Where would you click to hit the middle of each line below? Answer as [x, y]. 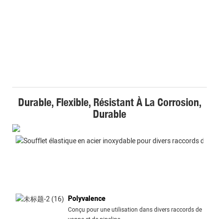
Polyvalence [87, 198]
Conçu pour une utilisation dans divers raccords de [135, 209]
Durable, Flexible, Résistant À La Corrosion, [109, 102]
